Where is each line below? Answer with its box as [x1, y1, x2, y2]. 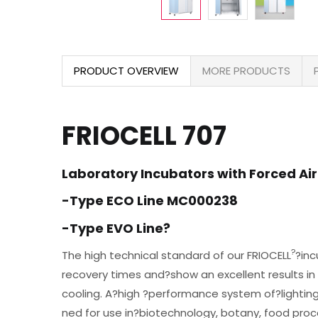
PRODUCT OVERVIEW [74, 63, 179, 78]
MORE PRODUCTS [202, 63, 290, 78]
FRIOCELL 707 [62, 118, 226, 154]
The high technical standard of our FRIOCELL [62, 248, 291, 263]
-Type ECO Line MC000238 [62, 192, 238, 209]
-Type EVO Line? [62, 219, 170, 237]
